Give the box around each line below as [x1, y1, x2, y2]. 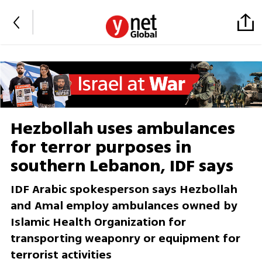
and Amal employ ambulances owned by [10, 197, 237, 215]
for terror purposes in [10, 135, 191, 160]
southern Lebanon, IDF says [10, 154, 233, 179]
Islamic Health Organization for [10, 213, 186, 231]
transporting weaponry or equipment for [10, 230, 240, 247]
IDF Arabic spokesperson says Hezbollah [10, 181, 237, 198]
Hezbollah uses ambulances [10, 116, 235, 142]
